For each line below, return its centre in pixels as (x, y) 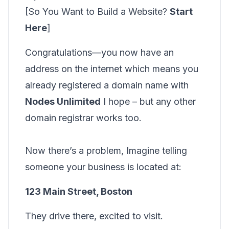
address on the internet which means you (112, 69)
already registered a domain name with (107, 85)
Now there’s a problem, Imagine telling (106, 151)
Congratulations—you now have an (99, 52)
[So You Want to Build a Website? (97, 12)
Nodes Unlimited (63, 101)
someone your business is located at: (103, 167)
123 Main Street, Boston (79, 191)
